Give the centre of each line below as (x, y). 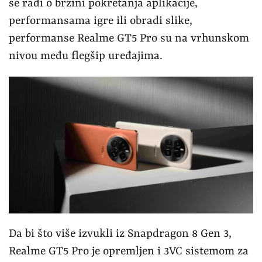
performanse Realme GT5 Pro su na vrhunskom (129, 38)
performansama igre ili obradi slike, (101, 21)
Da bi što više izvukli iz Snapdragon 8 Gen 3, (120, 234)
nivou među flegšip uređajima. (86, 56)
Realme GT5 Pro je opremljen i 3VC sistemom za (129, 252)
